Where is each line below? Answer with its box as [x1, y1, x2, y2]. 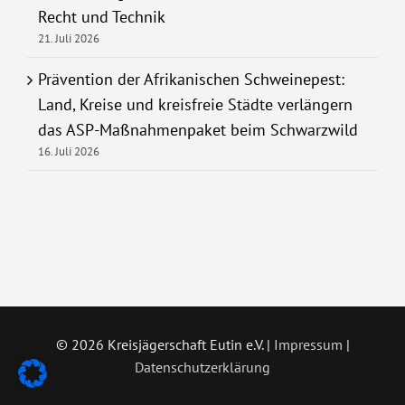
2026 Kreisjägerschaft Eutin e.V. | [71, 334, 274, 353]
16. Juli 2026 [38, 143, 99, 159]
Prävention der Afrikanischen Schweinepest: [38, 68, 344, 89]
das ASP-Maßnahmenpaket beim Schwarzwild [38, 118, 358, 140]
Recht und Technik [38, 5, 165, 27]
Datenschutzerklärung [135, 357, 270, 376]
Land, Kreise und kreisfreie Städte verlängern [38, 93, 353, 115]
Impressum [273, 334, 343, 353]
